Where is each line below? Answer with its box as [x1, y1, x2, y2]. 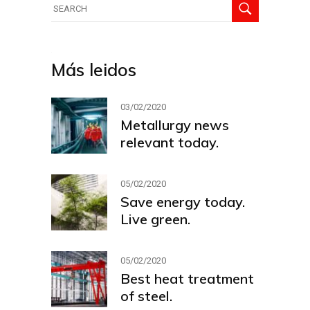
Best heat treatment [120, 269, 254, 287]
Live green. [120, 210, 190, 228]
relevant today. [120, 133, 219, 151]
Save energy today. [120, 192, 245, 210]
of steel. [120, 286, 172, 304]
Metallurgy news [120, 116, 229, 134]
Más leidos [51, 59, 136, 81]
